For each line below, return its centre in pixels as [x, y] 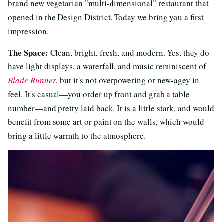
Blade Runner [32, 80]
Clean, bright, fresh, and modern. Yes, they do [129, 52]
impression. [28, 31]
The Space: [28, 52]
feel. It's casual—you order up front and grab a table [99, 94]
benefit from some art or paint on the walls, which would [106, 121]
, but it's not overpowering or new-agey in [128, 80]
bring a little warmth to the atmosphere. [77, 135]
